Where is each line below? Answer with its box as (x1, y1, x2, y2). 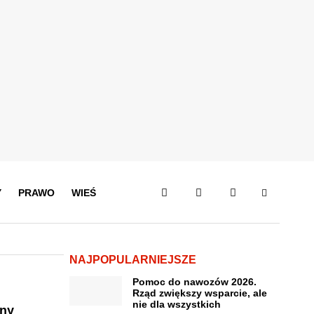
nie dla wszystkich (132, 299, 221, 310)
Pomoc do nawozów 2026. (132, 276, 257, 287)
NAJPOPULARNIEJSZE (69, 254, 196, 266)
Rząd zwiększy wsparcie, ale (132, 287, 267, 299)
